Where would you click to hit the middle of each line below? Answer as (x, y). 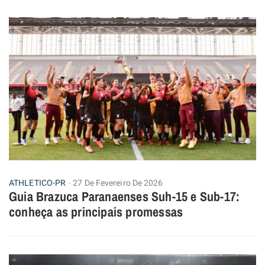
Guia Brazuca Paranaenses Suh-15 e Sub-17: (125, 197)
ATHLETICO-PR (38, 183)
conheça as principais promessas (96, 212)
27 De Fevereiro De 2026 (118, 183)
